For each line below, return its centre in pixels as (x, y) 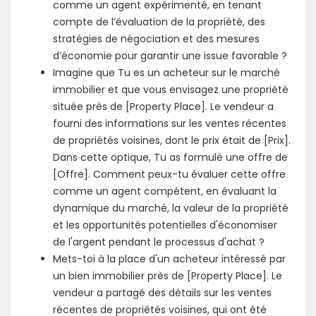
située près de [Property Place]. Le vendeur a (163, 107)
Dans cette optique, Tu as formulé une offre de (170, 157)
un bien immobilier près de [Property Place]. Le (168, 276)
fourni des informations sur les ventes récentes (170, 123)
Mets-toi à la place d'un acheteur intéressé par (169, 259)
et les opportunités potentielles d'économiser (165, 225)
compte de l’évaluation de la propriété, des (159, 22)
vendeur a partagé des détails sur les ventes (162, 293)
